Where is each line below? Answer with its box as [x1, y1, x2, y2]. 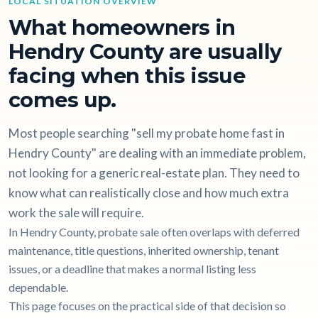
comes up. [9, 87, 116, 113]
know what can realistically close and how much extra [9, 185, 289, 201]
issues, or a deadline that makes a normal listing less [9, 262, 256, 276]
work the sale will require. [9, 205, 144, 221]
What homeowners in [9, 15, 236, 40]
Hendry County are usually [9, 39, 282, 65]
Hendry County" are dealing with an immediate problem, [9, 146, 306, 161]
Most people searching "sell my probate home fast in [9, 126, 285, 141]
